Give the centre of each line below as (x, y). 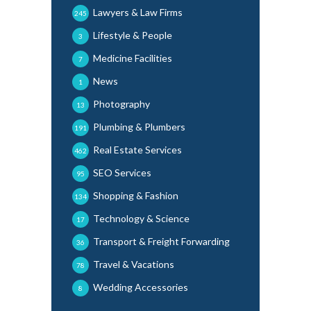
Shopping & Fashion (136, 196)
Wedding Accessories (141, 287)
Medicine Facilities (133, 58)
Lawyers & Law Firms (138, 12)
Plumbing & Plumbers (139, 127)
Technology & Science (141, 219)
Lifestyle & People (133, 35)
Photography (121, 104)
